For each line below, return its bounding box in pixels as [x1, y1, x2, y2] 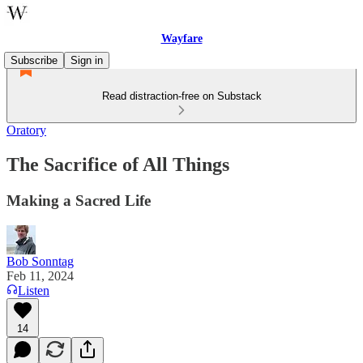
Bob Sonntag [6, 254, 74, 268]
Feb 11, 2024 [6, 268, 74, 283]
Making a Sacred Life [6, 191, 151, 209]
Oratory [6, 123, 46, 137]
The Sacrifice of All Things [6, 153, 229, 175]
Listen [18, 283, 49, 297]
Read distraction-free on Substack [101, 90, 262, 102]
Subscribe [11, 54, 58, 66]
